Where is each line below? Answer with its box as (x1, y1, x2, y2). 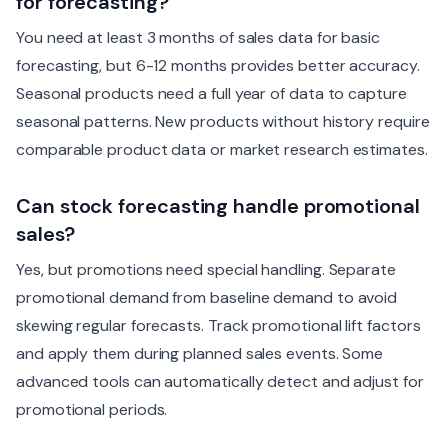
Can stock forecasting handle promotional (16, 192, 420, 219)
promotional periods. (16, 398, 168, 420)
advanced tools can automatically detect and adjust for (16, 370, 424, 392)
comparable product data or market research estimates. (16, 138, 428, 160)
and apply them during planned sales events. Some (16, 342, 384, 364)
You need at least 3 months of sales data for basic (16, 26, 381, 48)
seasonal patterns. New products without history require (16, 110, 430, 132)
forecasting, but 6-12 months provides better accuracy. (16, 54, 420, 76)
